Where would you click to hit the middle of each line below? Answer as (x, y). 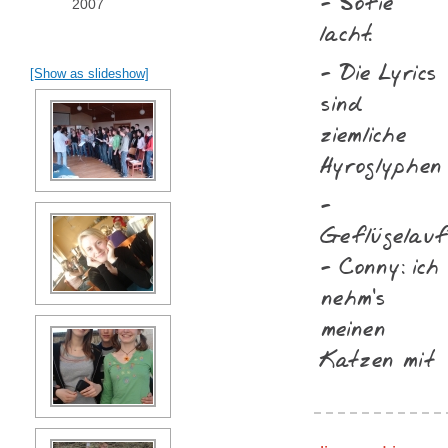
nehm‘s (352, 298)
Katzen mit (378, 360)
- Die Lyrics (378, 73)
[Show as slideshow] (89, 73)
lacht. (346, 34)
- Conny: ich (379, 267)
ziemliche (363, 135)
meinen (353, 329)
